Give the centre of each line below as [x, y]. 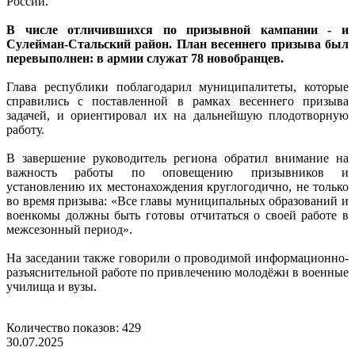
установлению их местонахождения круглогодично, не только [177, 186]
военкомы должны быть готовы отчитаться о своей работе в [177, 215]
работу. [25, 129]
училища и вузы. [52, 286]
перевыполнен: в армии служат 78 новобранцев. [145, 58]
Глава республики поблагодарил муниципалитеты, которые [177, 86]
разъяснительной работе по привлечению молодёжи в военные [177, 272]
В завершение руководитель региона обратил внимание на [177, 158]
